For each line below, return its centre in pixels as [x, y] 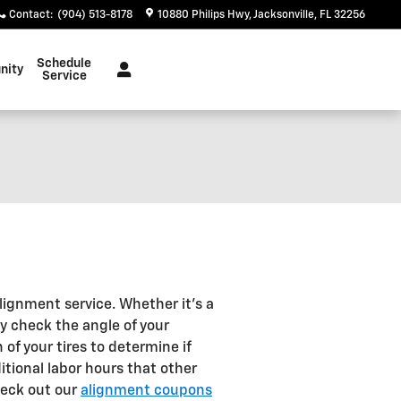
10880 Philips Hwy [203, 15]
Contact [30, 15]
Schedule [64, 64]
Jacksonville [284, 15]
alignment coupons [146, 391]
